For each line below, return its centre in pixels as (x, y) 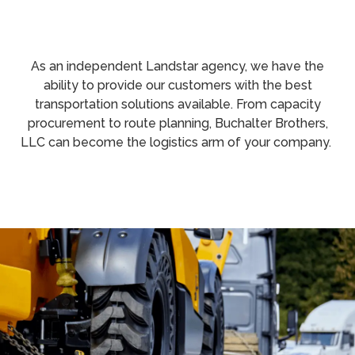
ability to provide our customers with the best (177, 85)
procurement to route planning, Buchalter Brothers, (177, 123)
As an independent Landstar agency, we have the (177, 66)
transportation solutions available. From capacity (177, 104)
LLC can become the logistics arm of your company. (177, 142)
